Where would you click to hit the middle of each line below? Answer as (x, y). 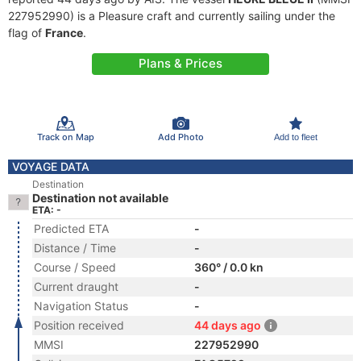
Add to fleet (295, 137)
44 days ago (228, 325)
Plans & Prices (180, 63)
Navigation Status (81, 306)
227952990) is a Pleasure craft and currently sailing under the (172, 16)
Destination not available (100, 198)
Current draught (76, 286)
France (64, 33)
